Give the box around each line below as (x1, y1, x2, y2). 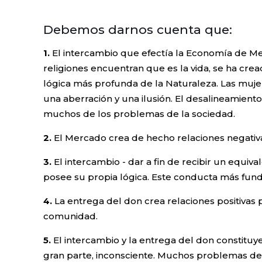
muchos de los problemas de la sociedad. (43, 108, 235, 119)
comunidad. (43, 211, 98, 222)
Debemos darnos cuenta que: (43, 22, 232, 37)
